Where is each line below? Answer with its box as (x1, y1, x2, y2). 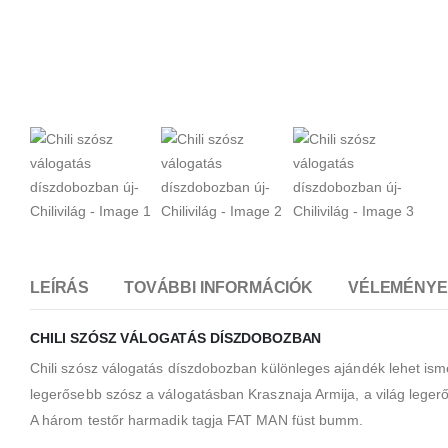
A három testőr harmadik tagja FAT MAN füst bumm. (30, 411, 364, 428)
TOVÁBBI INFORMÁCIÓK (124, 279, 314, 297)
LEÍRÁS (30, 279, 90, 297)
